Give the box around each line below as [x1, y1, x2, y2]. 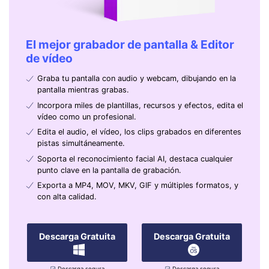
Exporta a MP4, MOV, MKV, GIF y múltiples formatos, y [37, 180, 238, 190]
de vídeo [25, 50, 73, 65]
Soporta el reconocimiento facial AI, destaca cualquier [37, 154, 233, 163]
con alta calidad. [37, 192, 97, 201]
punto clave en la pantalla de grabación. [37, 165, 181, 175]
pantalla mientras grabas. [37, 85, 129, 95]
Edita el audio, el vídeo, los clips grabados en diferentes [37, 127, 241, 137]
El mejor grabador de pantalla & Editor [25, 37, 234, 52]
